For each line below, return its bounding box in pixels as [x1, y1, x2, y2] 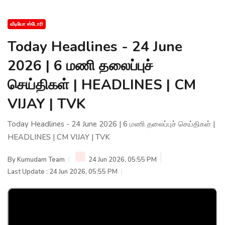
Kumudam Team [17, 155, 65, 164]
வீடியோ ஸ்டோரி [10, 20, 43, 28]
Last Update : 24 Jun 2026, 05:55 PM [8, 167, 118, 176]
